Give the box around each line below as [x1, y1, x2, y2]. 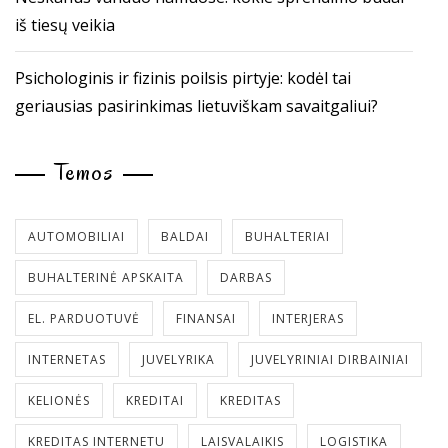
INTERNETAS [28, 351, 106, 368]
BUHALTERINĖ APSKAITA [28, 269, 184, 286]
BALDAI [161, 228, 209, 245]
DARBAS [220, 269, 272, 286]
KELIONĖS [28, 392, 90, 409]
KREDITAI [126, 392, 184, 409]
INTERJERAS [272, 310, 344, 327]
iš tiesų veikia [15, 14, 115, 36]
